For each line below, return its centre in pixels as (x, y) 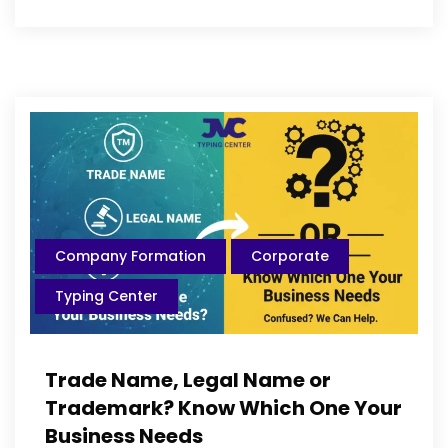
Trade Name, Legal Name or (188, 379)
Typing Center (106, 295)
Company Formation (130, 255)
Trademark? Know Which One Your (223, 407)
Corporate (290, 255)
